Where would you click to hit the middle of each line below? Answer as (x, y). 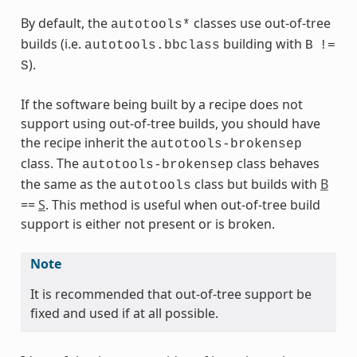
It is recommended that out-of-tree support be (171, 294)
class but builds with (255, 184)
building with (262, 43)
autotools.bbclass (152, 45)
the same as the (70, 184)
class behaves (276, 163)
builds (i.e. (52, 43)
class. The (51, 163)
